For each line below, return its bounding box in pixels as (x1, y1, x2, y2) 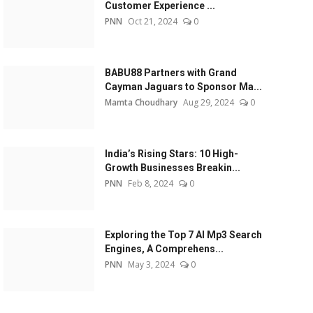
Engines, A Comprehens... (104, 243, 224, 254)
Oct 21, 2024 (127, 15, 177, 27)
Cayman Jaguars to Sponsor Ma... (104, 81, 262, 92)
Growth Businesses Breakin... (104, 162, 240, 173)
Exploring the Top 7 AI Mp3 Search (104, 229, 262, 240)
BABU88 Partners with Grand (104, 67, 237, 78)
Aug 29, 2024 (182, 96, 234, 108)
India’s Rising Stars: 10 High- (104, 148, 238, 159)
